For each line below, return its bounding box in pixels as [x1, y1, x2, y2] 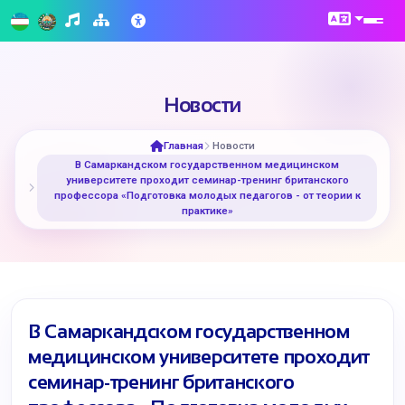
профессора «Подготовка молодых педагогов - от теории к [53, 189, 361, 202]
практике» [181, 204, 233, 217]
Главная [164, 139, 203, 152]
